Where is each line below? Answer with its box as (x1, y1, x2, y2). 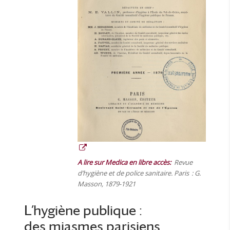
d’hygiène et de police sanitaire (77, 168, 171, 178)
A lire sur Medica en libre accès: (77, 157, 171, 167)
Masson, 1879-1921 (77, 179, 136, 188)
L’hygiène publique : (24, 202, 143, 218)
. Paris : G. (170, 168, 201, 178)
